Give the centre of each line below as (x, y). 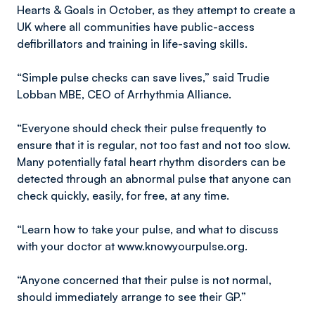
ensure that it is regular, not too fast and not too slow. (155, 145)
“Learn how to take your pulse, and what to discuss (148, 229)
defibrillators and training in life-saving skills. (132, 44)
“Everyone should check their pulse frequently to (142, 128)
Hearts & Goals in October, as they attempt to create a (156, 10)
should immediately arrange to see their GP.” (131, 297)
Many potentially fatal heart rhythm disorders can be (151, 162)
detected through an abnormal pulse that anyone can (154, 179)
